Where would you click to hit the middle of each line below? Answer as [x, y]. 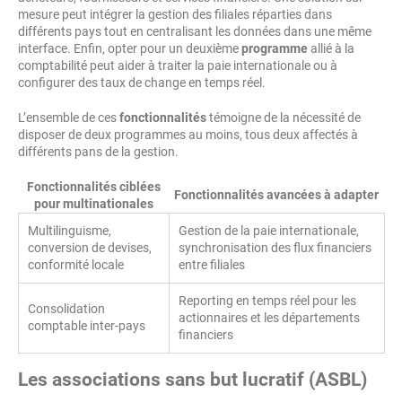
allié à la [331, 49]
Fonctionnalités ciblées [93, 187]
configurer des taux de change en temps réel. [142, 83]
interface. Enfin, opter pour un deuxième [130, 49]
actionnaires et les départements [269, 318]
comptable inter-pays [87, 326]
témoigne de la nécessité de [284, 118]
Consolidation [66, 309]
